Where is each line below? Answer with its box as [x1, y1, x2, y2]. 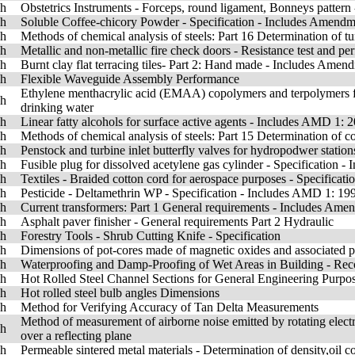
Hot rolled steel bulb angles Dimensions [21, 286, 219, 300]
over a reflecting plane [21, 329, 132, 342]
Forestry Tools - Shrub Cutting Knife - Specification [21, 229, 281, 242]
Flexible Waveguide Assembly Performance [21, 72, 239, 86]
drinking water [21, 101, 94, 114]
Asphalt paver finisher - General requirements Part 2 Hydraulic [21, 215, 334, 228]
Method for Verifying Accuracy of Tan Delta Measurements [21, 300, 319, 314]
